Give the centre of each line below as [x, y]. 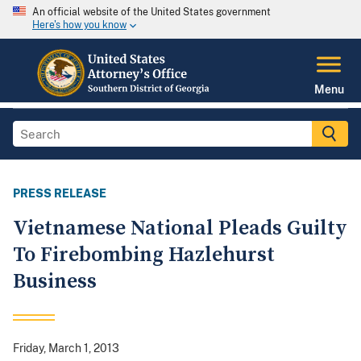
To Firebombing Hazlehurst [144, 255]
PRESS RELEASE [60, 194]
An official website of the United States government [151, 12]
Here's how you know [79, 25]
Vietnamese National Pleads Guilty [180, 229]
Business [55, 282]
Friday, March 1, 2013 [66, 349]
